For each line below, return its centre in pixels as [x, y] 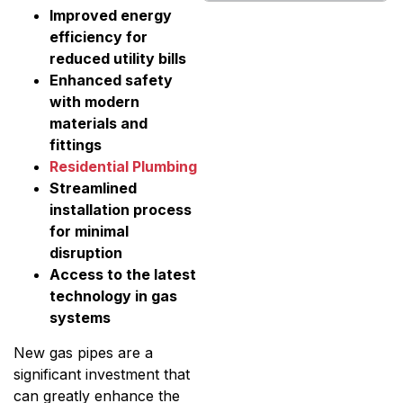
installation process [121, 209]
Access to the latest [123, 274]
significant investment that [102, 374]
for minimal [89, 231]
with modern [94, 101]
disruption [86, 252]
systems [80, 317]
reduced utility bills [118, 58]
